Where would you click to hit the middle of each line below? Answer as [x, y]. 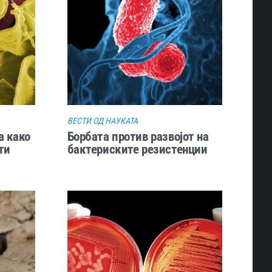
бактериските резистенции [137, 149]
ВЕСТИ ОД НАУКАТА [102, 121]
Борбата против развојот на [138, 136]
